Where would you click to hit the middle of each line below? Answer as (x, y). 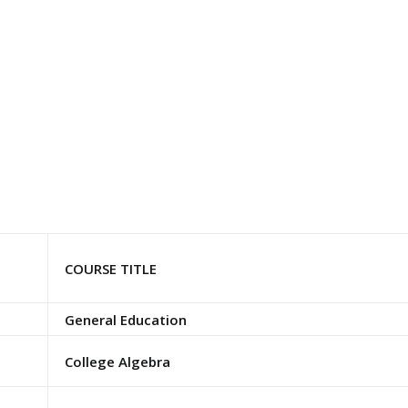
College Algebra (117, 362)
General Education (125, 320)
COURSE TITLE (110, 269)
